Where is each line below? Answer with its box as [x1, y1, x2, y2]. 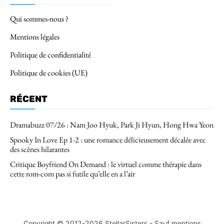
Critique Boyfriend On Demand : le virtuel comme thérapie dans [10, 158, 201, 169]
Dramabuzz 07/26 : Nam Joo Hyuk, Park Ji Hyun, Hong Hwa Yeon [10, 119, 213, 130]
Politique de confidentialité [10, 49, 91, 60]
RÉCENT [10, 93, 47, 104]
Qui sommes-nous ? [10, 13, 68, 24]
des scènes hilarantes [10, 143, 69, 154]
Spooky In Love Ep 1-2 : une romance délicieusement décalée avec [10, 134, 206, 145]
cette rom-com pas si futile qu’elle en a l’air [10, 168, 135, 179]
